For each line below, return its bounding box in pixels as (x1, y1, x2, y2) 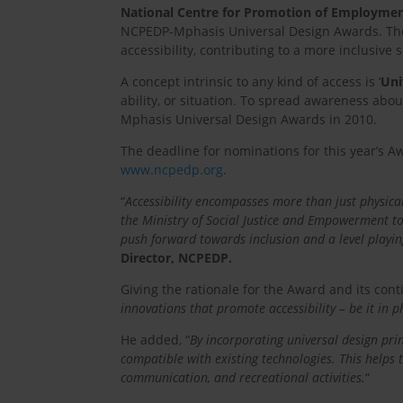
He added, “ (121, 331, 191, 349)
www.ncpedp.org (121, 161, 224, 179)
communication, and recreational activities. (121, 369, 366, 387)
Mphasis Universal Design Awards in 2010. (121, 111, 378, 129)
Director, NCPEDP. (121, 249, 233, 267)
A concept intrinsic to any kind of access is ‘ (121, 73, 381, 91)
